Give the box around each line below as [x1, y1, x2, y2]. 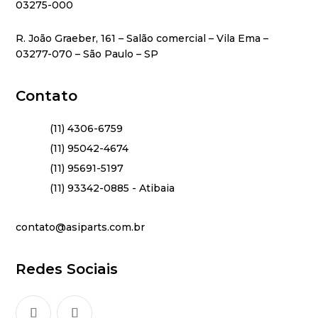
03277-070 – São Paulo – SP [16, 48, 159, 61]
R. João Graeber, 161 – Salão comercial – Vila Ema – [16, 32, 269, 45]
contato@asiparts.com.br [16, 221, 146, 234]
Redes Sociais [16, 261, 119, 278]
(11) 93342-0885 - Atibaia [49, 182, 175, 195]
